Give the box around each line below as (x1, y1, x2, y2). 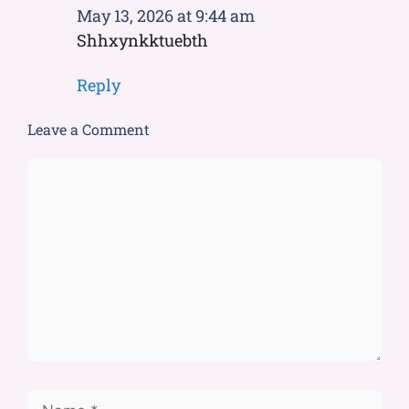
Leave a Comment (27, 119, 150, 139)
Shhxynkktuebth (77, 28, 208, 51)
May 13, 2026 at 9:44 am (77, 4, 255, 26)
